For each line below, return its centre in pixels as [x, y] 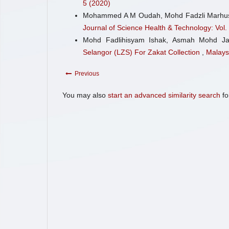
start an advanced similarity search [164, 95]
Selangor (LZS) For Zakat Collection [142, 52]
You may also [85, 95]
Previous [87, 73]
